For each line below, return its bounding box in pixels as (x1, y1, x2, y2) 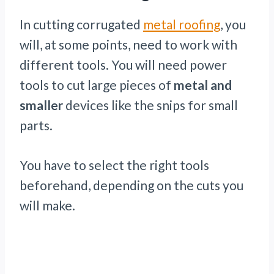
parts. (20, 117, 53, 133)
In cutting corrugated (20, 17, 143, 32)
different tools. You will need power (20, 57, 227, 73)
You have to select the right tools (20, 157, 209, 173)
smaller (20, 97, 63, 113)
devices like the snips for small (63, 97, 238, 113)
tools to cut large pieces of (20, 77, 171, 93)
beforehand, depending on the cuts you (20, 177, 243, 193)
